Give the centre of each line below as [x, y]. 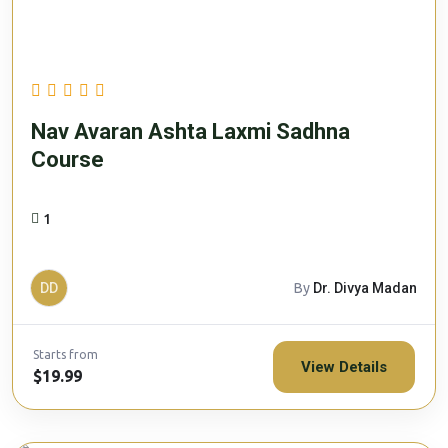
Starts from [65, 355]
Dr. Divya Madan [365, 288]
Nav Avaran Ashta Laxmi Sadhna [190, 132]
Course [67, 160]
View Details [344, 367]
